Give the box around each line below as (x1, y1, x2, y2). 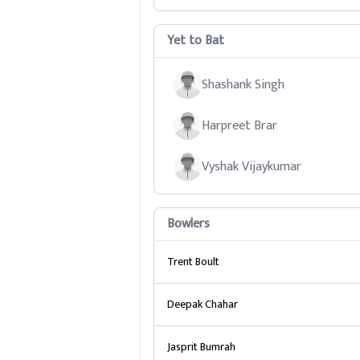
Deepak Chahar (166, 295, 238, 313)
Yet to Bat (166, 30, 224, 51)
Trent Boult (166, 252, 219, 271)
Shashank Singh (201, 73, 284, 96)
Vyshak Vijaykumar (201, 155, 301, 178)
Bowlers (166, 213, 210, 235)
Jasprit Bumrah (166, 337, 235, 356)
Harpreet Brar (201, 114, 277, 137)
